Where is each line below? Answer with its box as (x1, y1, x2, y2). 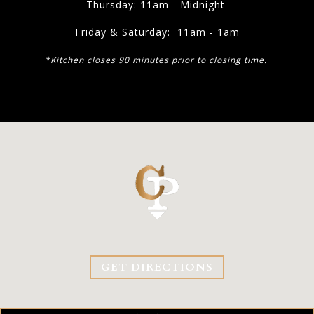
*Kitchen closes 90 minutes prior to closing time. (44, 54, 270, 67)
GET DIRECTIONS (101, 259, 213, 275)
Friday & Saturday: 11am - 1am (74, 25, 240, 39)
